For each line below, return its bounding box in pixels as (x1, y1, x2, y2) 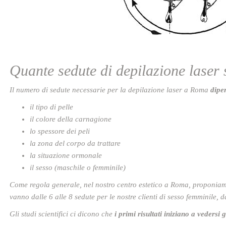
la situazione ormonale (30, 151, 102, 159)
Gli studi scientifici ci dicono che (10, 210, 115, 218)
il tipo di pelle (30, 103, 73, 111)
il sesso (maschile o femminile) (30, 163, 126, 172)
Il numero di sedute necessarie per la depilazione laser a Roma (10, 86, 210, 94)
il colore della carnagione (30, 115, 111, 123)
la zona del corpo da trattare (30, 139, 121, 147)
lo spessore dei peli (30, 127, 90, 135)
